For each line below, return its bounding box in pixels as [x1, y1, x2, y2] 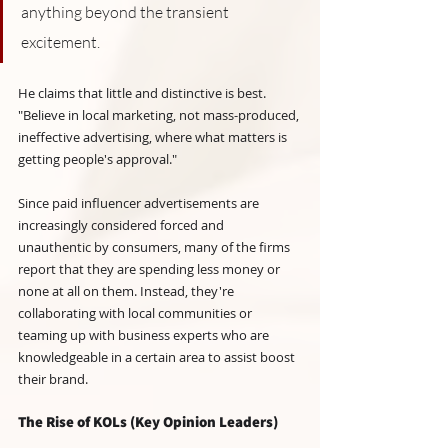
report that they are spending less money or [18, 260, 283, 279]
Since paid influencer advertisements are [18, 194, 262, 213]
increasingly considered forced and [18, 216, 227, 235]
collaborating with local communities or [18, 304, 255, 323]
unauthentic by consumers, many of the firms [18, 238, 293, 257]
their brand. [18, 370, 88, 389]
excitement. [21, 32, 103, 53]
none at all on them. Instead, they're [18, 282, 237, 301]
